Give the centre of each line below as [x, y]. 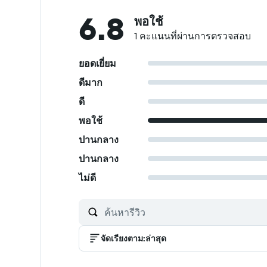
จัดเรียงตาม [122, 238]
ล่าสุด [156, 238]
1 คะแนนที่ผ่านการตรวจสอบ [193, 36]
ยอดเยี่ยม [97, 63]
